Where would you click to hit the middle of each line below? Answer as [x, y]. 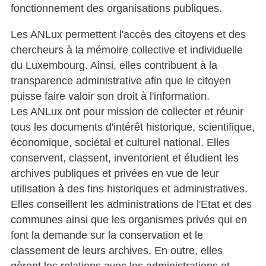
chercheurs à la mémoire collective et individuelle [126, 50]
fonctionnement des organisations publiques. [116, 8]
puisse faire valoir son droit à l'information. [110, 96]
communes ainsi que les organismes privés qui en [129, 219]
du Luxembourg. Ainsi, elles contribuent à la [114, 65]
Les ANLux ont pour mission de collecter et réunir [127, 111]
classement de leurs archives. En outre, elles [116, 250]
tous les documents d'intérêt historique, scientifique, [132, 127]
